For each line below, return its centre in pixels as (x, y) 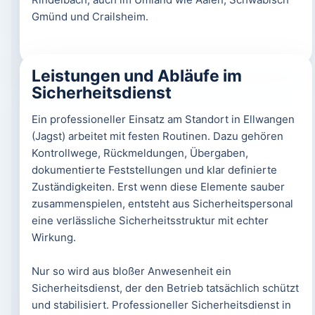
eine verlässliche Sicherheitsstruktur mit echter (150, 220)
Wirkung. (53, 237)
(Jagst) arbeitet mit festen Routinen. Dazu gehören (157, 136)
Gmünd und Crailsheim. (90, 17)
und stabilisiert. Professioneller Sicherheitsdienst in (161, 305)
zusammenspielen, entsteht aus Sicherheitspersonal (162, 204)
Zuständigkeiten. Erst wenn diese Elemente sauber (158, 187)
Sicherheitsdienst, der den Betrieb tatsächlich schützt (165, 288)
